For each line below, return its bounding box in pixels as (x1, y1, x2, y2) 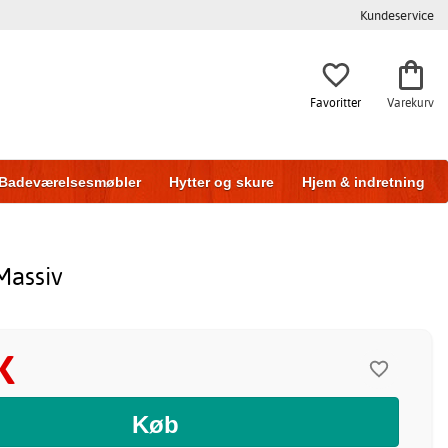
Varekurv (387, 94, 434, 110)
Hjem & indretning (302, 174, 425, 190)
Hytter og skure (169, 174, 274, 190)
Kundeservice (360, 7, 434, 23)
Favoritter (310, 94, 361, 110)
